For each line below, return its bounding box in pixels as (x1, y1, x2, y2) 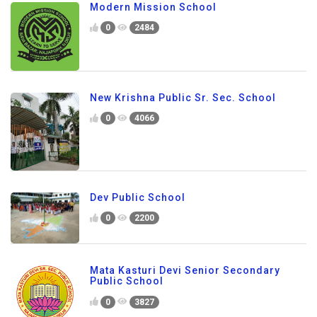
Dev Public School (90, 191, 185, 203)
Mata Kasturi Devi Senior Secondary (90, 265, 280, 277)
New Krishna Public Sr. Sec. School (90, 91, 276, 103)
